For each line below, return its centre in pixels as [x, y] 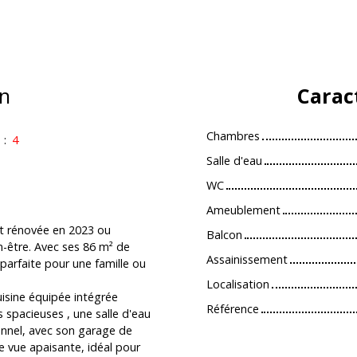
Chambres [233, 135]
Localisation [238, 284]
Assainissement [247, 259]
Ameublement [243, 210]
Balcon [224, 234]
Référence [233, 308]
